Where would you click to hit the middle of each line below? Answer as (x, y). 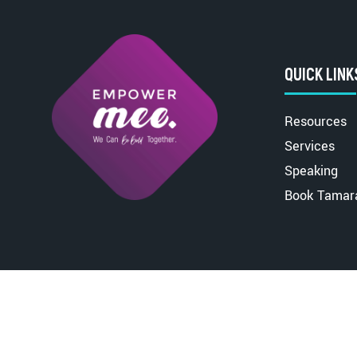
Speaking (311, 171)
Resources (315, 121)
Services (309, 146)
